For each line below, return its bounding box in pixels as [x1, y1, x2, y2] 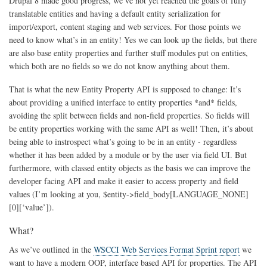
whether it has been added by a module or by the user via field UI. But [9, 148, 247, 160]
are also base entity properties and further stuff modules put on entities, [9, 46, 248, 58]
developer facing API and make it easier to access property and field [9, 175, 238, 187]
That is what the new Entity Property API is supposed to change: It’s [9, 83, 241, 95]
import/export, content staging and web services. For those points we [9, 20, 241, 32]
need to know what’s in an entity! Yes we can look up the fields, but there [9, 33, 257, 45]
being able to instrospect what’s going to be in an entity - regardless [9, 135, 237, 147]
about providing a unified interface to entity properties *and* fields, [9, 96, 237, 108]
